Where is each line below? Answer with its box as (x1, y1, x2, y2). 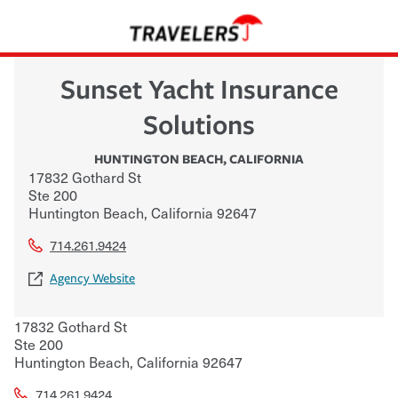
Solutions (143, 105, 255, 142)
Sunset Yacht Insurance (60, 69, 338, 107)
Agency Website (50, 270, 135, 286)
